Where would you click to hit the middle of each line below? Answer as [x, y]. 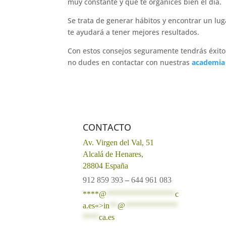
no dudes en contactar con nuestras [130, 62]
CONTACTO [107, 127]
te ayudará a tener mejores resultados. [134, 32]
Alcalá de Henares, [113, 154]
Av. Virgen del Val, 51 [119, 142]
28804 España [106, 165]
